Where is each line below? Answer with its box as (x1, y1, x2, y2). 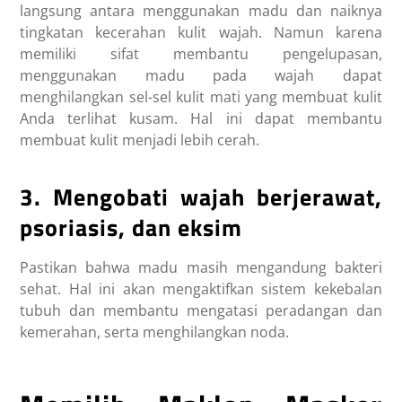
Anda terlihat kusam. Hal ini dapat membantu (20, 109, 382, 129)
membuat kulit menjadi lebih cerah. (20, 130, 260, 151)
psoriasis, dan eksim (20, 210, 243, 246)
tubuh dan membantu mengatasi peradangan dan (20, 301, 382, 321)
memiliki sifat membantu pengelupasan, (20, 44, 382, 65)
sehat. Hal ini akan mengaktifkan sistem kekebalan (20, 279, 382, 300)
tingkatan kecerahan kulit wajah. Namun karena (20, 22, 382, 43)
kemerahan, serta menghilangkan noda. (20, 322, 290, 343)
